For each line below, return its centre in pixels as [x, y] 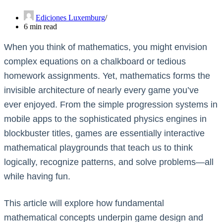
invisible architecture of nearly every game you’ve [101, 90]
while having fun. [37, 176]
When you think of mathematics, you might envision [106, 47]
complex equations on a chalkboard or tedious [95, 61]
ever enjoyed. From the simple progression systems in [111, 104]
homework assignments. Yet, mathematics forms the [107, 76]
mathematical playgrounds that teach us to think [98, 147]
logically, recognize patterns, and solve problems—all [109, 162]
